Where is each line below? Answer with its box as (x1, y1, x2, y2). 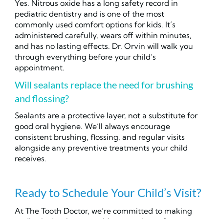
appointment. (15, 63, 65, 73)
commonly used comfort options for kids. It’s (15, 20, 175, 30)
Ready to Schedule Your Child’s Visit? (15, 185, 201, 200)
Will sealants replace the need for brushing (15, 79, 193, 91)
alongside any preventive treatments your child (15, 143, 188, 153)
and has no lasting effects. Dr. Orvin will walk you (15, 41, 193, 51)
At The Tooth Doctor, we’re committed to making (15, 206, 192, 216)
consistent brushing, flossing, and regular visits (15, 132, 185, 142)
